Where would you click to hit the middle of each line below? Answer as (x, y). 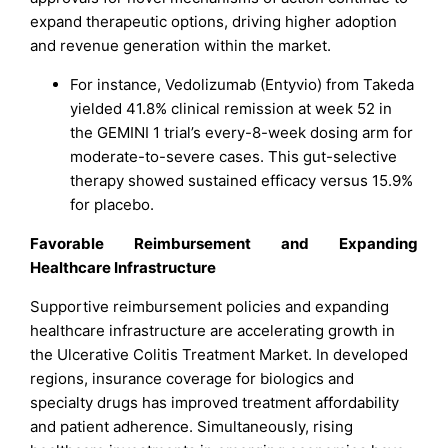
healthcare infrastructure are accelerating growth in (213, 331)
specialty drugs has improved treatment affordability (215, 403)
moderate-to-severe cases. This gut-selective (234, 157)
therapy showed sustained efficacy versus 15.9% (242, 181)
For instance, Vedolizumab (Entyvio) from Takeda (242, 85)
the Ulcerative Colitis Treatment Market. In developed (219, 355)
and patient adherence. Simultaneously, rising (192, 427)
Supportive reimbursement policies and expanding (210, 307)
